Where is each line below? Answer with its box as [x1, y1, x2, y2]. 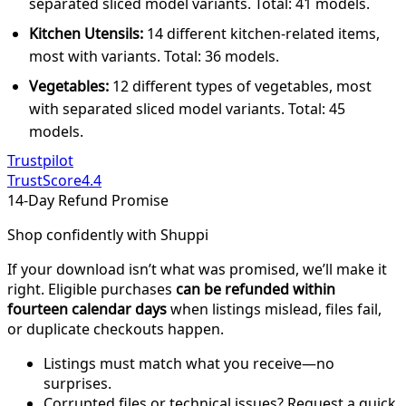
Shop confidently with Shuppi [7, 224, 208, 245]
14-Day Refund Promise [7, 189, 169, 210]
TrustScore [7, 169, 82, 190]
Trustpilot [7, 150, 73, 170]
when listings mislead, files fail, [167, 298, 382, 319]
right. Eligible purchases [7, 278, 176, 299]
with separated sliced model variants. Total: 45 [29, 98, 345, 119]
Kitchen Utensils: [29, 23, 143, 43]
